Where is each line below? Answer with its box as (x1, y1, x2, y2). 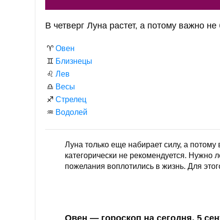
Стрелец (55, 95, 86, 104)
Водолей (55, 108, 87, 117)
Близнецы (55, 57, 92, 66)
